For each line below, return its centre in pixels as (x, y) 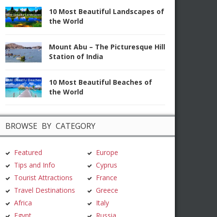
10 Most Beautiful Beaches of (101, 82)
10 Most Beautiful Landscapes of (107, 12)
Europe (107, 153)
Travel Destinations (45, 190)
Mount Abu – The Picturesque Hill (107, 46)
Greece (107, 190)
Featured (28, 153)
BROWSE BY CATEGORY (50, 126)
